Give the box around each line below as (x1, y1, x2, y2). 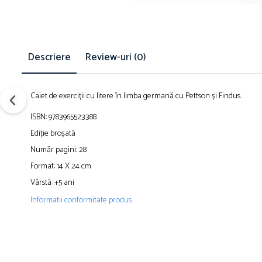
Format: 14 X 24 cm (30, 160, 91, 173)
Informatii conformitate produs (30, 194, 132, 207)
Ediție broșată (30, 127, 75, 140)
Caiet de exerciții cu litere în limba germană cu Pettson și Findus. (30, 89, 242, 103)
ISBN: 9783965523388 (30, 111, 96, 124)
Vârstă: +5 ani (30, 176, 74, 189)
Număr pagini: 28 (30, 143, 87, 157)
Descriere (27, 49, 71, 65)
